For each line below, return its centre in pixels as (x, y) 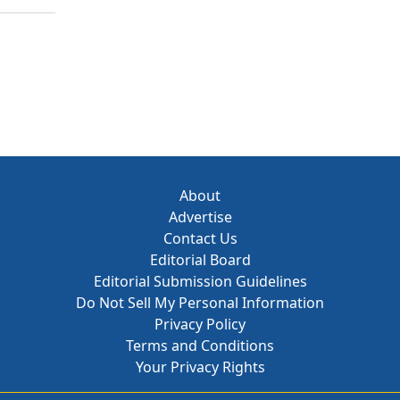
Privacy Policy (200, 324)
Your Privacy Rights (200, 367)
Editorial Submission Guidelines (200, 281)
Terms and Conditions (200, 346)
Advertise (200, 217)
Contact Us (200, 238)
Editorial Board (200, 260)
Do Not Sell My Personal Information (200, 303)
